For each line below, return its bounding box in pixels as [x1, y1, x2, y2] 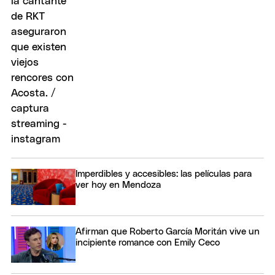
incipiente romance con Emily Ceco [76, 238, 220, 247]
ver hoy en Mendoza [76, 180, 161, 190]
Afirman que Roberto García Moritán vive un [76, 227, 260, 236]
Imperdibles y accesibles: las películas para [76, 169, 252, 179]
